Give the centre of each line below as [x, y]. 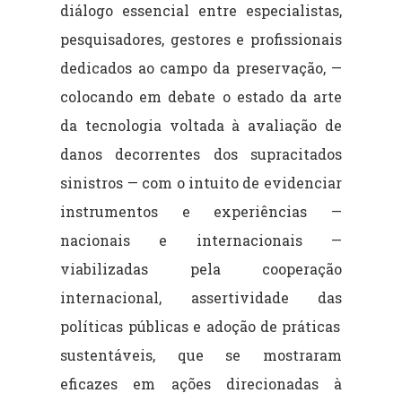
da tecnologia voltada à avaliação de [201, 125]
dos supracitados [277, 153]
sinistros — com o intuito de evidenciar [201, 182]
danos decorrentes [137, 153]
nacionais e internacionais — [201, 240]
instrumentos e [137, 211]
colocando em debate [141, 96]
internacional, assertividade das [201, 297]
